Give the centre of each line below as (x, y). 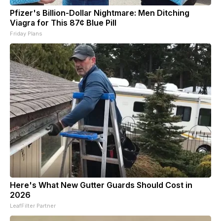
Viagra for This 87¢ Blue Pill (63, 22)
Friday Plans (26, 33)
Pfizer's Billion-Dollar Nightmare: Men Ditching (100, 13)
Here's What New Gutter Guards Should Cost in (101, 185)
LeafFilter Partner (33, 205)
